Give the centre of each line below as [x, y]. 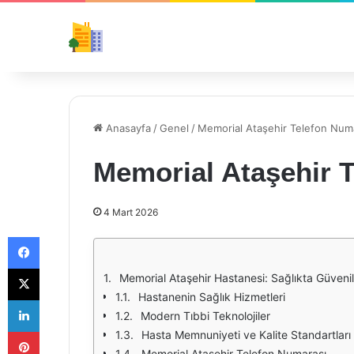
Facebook [63, 236]
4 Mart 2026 [131, 212]
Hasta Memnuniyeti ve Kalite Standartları [246, 335]
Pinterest [61, 331]
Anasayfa [127, 128]
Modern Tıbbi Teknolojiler [205, 316]
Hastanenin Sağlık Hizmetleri [212, 297]
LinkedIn [59, 299]
